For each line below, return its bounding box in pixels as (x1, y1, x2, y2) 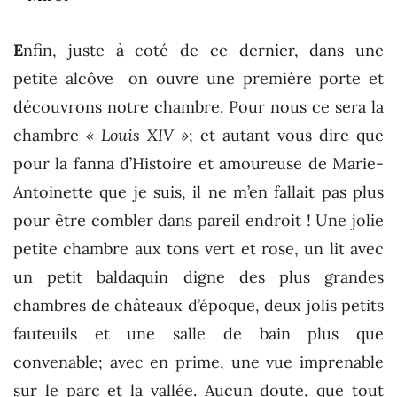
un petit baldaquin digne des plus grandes (13, 267, 384, 288)
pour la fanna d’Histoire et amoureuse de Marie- (13, 153, 384, 175)
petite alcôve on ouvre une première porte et (13, 68, 384, 90)
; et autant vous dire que (189, 125, 384, 146)
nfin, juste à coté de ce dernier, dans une (23, 40, 384, 61)
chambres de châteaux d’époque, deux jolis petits (13, 295, 384, 316)
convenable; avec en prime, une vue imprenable (13, 352, 384, 373)
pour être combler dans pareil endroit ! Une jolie (13, 210, 384, 231)
